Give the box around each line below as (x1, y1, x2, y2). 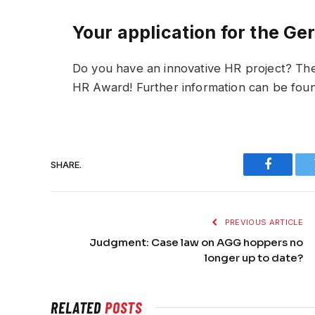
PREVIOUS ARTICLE (222, 217, 303, 228)
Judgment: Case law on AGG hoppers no (89, 236, 303, 250)
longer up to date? (205, 251, 303, 265)
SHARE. (51, 158, 82, 170)
